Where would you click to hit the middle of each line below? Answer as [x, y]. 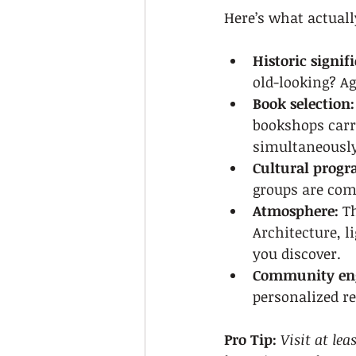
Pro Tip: [250, 339]
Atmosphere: [296, 211]
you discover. [297, 253]
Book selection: [304, 103]
